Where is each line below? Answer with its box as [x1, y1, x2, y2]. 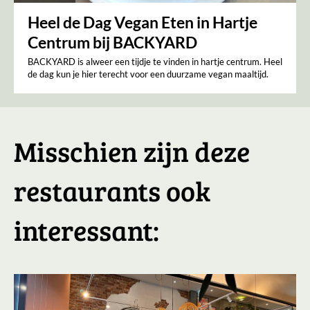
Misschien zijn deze [14, 131, 250, 170]
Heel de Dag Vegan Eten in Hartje [28, 12, 257, 32]
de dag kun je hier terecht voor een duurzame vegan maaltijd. [28, 68, 268, 80]
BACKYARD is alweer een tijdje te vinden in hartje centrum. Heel [28, 55, 282, 67]
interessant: [14, 210, 159, 248]
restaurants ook [14, 171, 210, 209]
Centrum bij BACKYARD [28, 32, 197, 52]
